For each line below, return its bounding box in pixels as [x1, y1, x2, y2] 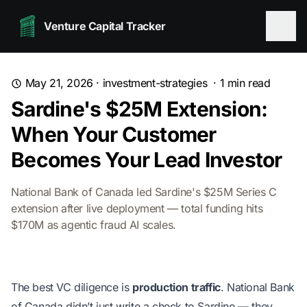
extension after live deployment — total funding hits [11, 201, 263, 215]
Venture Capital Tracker [44, 19, 166, 33]
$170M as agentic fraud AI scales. [11, 218, 176, 232]
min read [224, 76, 271, 90]
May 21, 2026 [25, 76, 93, 90]
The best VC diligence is [11, 280, 132, 294]
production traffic [132, 280, 221, 294]
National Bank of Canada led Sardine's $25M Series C [11, 185, 277, 199]
